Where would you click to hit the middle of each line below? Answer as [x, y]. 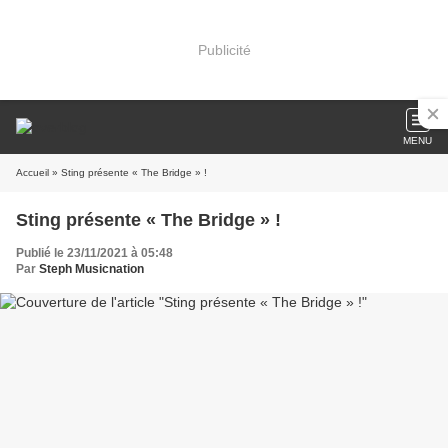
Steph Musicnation [91, 269]
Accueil [32, 172]
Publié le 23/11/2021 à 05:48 [94, 253]
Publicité [224, 49]
